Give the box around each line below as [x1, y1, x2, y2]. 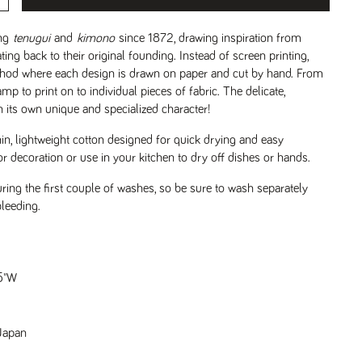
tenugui [13, 32, 50, 44]
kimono [77, 32, 115, 44]
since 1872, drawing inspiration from [119, 32, 301, 44]
